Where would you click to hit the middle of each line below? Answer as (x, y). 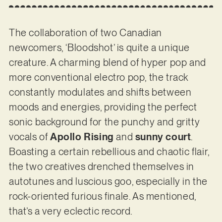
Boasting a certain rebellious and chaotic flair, (109, 152)
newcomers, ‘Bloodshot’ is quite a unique (99, 48)
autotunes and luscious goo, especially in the (108, 182)
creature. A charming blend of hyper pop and (107, 63)
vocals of (29, 137)
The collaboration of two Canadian (85, 33)
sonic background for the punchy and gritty (104, 122)
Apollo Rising (82, 137)
